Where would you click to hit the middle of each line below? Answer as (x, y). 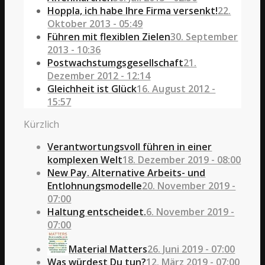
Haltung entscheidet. (97, 211)
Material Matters (108, 249)
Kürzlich (42, 124)
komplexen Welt (85, 159)
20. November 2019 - (189, 185)
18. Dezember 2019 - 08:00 (182, 159)
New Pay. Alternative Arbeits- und (127, 172)
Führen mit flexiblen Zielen (109, 36)
